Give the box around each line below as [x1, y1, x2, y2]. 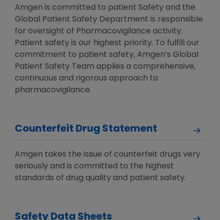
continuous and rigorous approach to [15, 75, 158, 83]
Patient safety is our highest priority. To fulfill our [15, 39, 199, 48]
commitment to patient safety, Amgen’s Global [15, 51, 198, 59]
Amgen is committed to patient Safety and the [15, 4, 195, 12]
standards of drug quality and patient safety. [15, 174, 186, 183]
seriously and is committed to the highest [15, 163, 174, 171]
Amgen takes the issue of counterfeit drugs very [15, 151, 200, 159]
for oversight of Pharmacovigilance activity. [15, 27, 183, 36]
